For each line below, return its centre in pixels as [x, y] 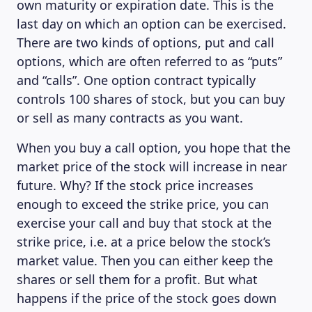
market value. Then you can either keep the [145, 260]
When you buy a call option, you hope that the [154, 148]
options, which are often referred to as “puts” [149, 61]
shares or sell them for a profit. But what [137, 279]
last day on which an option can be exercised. [151, 24]
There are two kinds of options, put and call [146, 42]
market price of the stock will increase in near [152, 166]
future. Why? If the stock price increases [135, 185]
